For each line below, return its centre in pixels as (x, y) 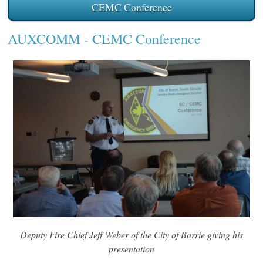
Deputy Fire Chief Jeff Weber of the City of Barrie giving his (131, 235)
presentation (131, 249)
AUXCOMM (44, 38)
